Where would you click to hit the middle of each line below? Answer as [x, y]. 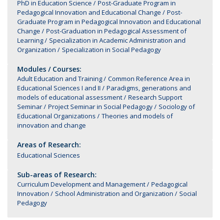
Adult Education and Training [60, 79]
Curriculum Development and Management [81, 184]
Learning [30, 40]
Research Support [155, 97]
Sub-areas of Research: [57, 175]
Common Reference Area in [149, 79]
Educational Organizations [56, 116]
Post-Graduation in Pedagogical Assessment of [116, 31]
